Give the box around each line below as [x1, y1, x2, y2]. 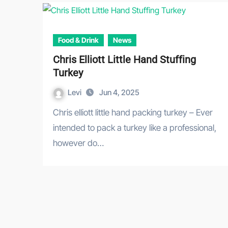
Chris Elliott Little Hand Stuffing [53, 53, 196, 66]
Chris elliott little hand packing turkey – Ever [53, 107, 59, 118]
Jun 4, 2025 [99, 87, 139, 97]
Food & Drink [58, 35, 99, 44]
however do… [53, 137, 104, 148]
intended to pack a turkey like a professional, [53, 122, 216, 133]
